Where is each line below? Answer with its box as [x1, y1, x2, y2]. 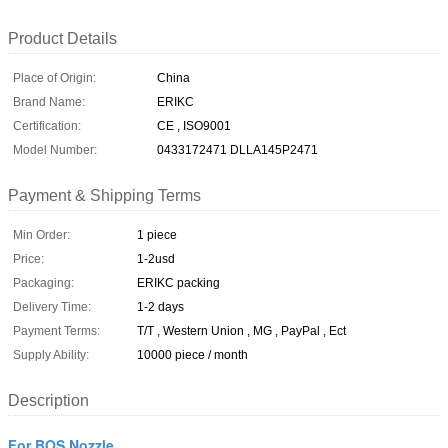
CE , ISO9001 [157, 118, 231, 133]
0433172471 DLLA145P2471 [157, 142, 318, 157]
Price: [13, 251, 44, 266]
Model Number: [13, 142, 97, 157]
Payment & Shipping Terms [8, 186, 201, 204]
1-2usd [137, 251, 175, 266]
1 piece [137, 227, 177, 242]
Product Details [8, 29, 117, 47]
